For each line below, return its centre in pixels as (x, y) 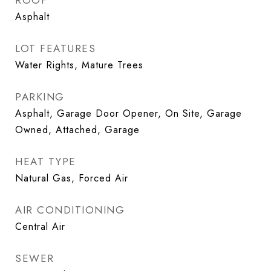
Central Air (40, 227)
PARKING (40, 97)
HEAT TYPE (46, 162)
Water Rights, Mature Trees (79, 65)
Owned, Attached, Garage (77, 130)
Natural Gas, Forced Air (72, 178)
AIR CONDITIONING (70, 210)
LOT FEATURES (55, 48)
